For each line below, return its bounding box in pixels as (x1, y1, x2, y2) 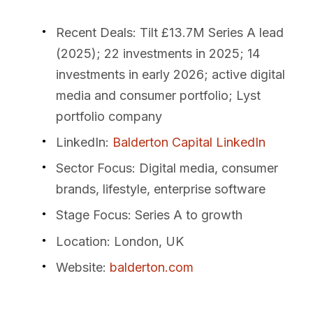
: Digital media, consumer (132, 161, 278, 176)
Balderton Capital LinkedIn (112, 135, 265, 150)
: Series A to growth (128, 208, 242, 223)
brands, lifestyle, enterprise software (56, 182, 265, 197)
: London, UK (107, 233, 184, 249)
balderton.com (110, 259, 194, 275)
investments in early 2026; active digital (56, 66, 285, 82)
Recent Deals (56, 24, 133, 40)
